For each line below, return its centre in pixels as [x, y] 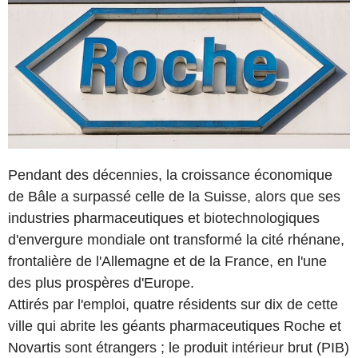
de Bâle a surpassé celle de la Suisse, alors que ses [174, 196]
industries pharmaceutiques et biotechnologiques [164, 218]
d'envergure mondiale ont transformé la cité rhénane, [176, 239]
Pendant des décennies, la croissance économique [170, 175]
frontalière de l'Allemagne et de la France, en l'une [167, 261]
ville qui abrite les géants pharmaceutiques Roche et [175, 326]
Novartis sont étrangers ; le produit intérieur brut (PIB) [179, 347]
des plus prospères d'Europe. [101, 282]
